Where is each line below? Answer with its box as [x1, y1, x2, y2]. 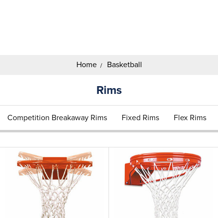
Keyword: [35, 42, 64, 51]
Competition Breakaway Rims [7, 113, 107, 123]
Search [35, 32, 56, 40]
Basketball [107, 60, 142, 70]
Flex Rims [174, 113, 206, 123]
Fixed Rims [122, 113, 159, 123]
